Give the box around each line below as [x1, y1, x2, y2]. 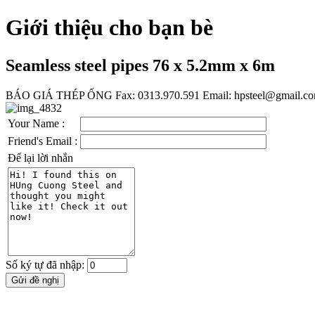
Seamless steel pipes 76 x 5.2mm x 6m [6, 56, 275, 75]
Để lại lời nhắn [8, 151, 73, 164]
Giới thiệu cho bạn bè [6, 15, 213, 41]
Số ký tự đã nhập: [6, 258, 87, 271]
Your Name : [8, 117, 65, 129]
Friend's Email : [8, 134, 77, 147]
